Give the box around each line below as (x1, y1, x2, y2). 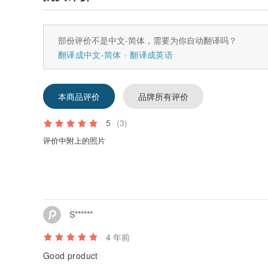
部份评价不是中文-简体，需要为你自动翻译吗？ (58, 34, 237, 47)
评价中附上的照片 (43, 135, 105, 147)
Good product (43, 249, 98, 261)
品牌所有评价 (138, 90, 188, 103)
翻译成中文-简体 (58, 48, 121, 61)
